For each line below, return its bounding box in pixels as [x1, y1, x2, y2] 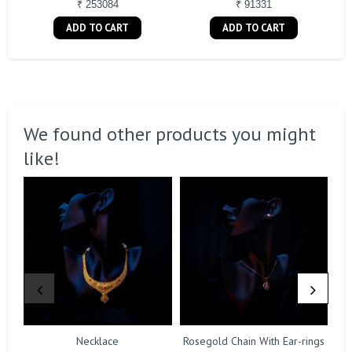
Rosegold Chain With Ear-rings [183, 334, 325, 349]
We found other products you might [24, 122, 316, 147]
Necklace [76, 334, 119, 349]
